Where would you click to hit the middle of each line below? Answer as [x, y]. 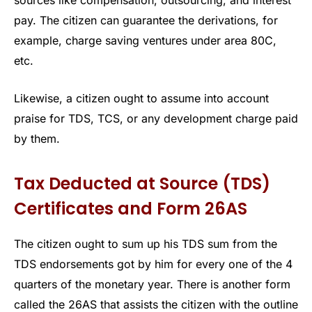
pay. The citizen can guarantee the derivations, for [146, 21]
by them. [37, 138]
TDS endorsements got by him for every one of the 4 [153, 264]
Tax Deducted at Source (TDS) [142, 184]
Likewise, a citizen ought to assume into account [141, 98]
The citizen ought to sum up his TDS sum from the [146, 244]
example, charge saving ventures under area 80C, [145, 41]
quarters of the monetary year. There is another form [152, 284]
